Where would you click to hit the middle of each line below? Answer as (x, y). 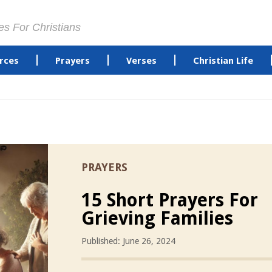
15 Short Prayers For (170, 200)
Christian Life (223, 61)
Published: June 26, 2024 (128, 241)
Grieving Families (157, 218)
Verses (141, 61)
